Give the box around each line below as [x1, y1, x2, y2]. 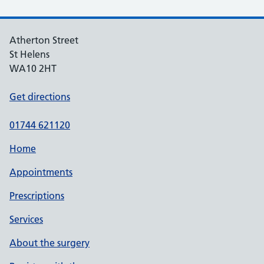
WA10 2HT [9, 62, 57, 74]
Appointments [9, 166, 72, 178]
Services [9, 213, 43, 225]
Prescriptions [9, 190, 64, 202]
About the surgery [9, 237, 90, 249]
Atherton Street [9, 34, 78, 46]
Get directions [9, 91, 70, 103]
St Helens [9, 48, 49, 60]
